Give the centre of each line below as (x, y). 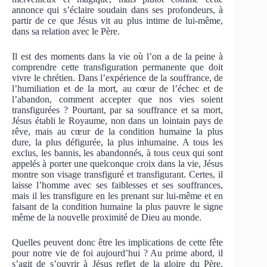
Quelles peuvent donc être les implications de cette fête (118, 243)
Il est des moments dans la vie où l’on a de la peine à (118, 57)
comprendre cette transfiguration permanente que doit (118, 67)
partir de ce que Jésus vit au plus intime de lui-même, (118, 21)
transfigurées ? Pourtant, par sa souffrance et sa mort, (118, 110)
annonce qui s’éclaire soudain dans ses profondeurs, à (118, 10)
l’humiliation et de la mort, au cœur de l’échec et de (118, 89)
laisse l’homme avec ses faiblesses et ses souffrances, (118, 185)
